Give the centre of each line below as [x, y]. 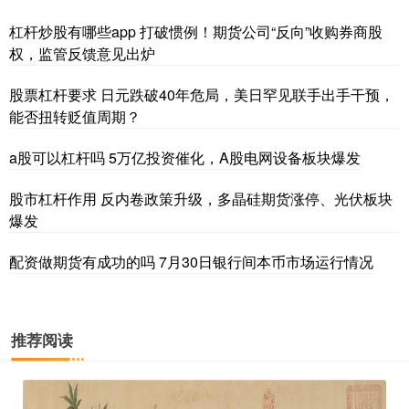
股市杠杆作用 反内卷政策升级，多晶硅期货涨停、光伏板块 [201, 198]
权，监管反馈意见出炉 [82, 53]
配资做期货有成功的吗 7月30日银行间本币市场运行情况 [191, 261]
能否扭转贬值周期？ [75, 116]
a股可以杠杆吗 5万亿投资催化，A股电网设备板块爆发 [185, 157]
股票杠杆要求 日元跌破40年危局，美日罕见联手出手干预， [202, 94]
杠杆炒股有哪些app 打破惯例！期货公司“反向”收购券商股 [196, 31]
